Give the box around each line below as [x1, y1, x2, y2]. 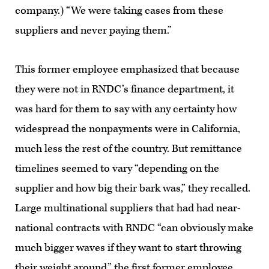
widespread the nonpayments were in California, [15, 121, 240, 136]
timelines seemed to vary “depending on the [15, 161, 219, 175]
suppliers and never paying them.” [15, 23, 172, 37]
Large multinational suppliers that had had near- [15, 201, 241, 215]
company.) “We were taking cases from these [15, 3, 223, 17]
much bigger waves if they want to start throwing [15, 240, 241, 255]
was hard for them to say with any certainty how [15, 101, 237, 116]
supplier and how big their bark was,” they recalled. [15, 181, 250, 195]
